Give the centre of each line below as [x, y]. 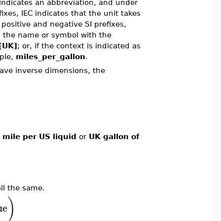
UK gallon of [114, 136]
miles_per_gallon [50, 56]
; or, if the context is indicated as [79, 46]
